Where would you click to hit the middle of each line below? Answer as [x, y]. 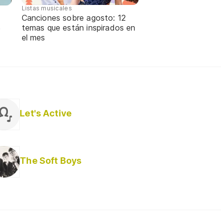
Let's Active [46, 113]
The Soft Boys [51, 160]
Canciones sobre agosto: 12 [74, 18]
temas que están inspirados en [78, 28]
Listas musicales [47, 8]
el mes [33, 38]
